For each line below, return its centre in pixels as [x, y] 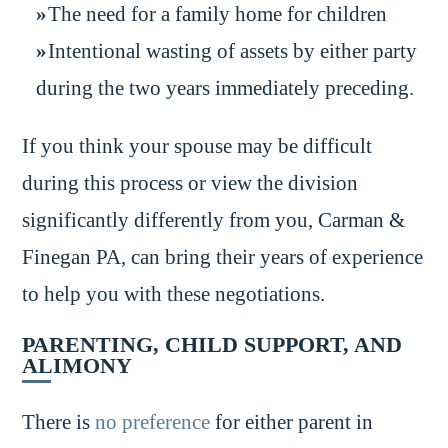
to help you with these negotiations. [174, 293]
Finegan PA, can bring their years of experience [223, 256]
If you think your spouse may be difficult [197, 145]
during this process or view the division [190, 182]
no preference [153, 421]
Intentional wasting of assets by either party [233, 51]
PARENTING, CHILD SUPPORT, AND [212, 344]
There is [59, 421]
